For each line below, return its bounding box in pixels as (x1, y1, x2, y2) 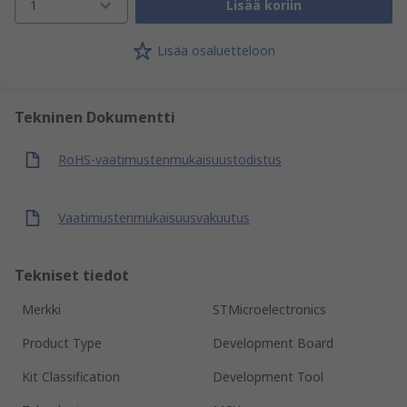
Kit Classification (22, 367, 120, 385)
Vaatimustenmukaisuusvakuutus (58, 209, 250, 227)
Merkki (22, 300, 61, 318)
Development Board (213, 333, 333, 352)
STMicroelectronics (213, 300, 326, 318)
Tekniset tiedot (15, 264, 129, 285)
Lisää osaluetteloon (157, 42, 275, 60)
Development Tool (213, 367, 323, 385)
